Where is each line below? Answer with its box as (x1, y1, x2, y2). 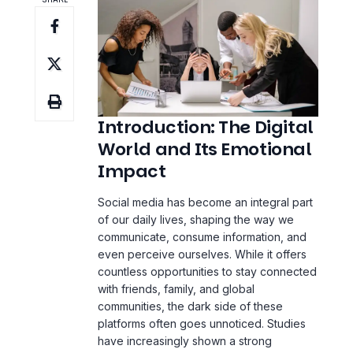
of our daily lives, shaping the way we (98, 170, 294, 184)
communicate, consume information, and (98, 188, 307, 202)
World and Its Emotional (98, 95, 312, 121)
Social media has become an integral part (98, 153, 313, 167)
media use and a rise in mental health (98, 326, 289, 340)
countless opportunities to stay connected (98, 222, 317, 236)
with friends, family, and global (98, 240, 255, 254)
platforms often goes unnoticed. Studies (98, 274, 306, 288)
